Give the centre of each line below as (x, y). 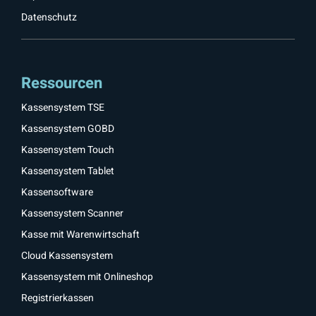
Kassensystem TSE (63, 108)
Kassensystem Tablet (68, 171)
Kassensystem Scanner (72, 214)
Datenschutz (49, 18)
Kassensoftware (57, 193)
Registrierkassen (57, 298)
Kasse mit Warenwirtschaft (80, 235)
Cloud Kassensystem (67, 256)
